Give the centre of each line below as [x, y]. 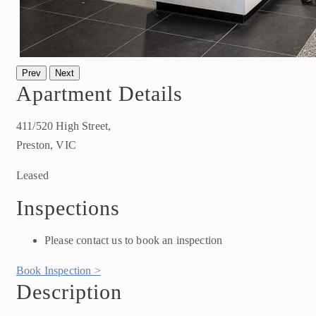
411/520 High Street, [64, 126]
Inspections [68, 207]
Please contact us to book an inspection [134, 240]
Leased [32, 175]
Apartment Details [99, 93]
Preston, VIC [46, 145]
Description [69, 291]
